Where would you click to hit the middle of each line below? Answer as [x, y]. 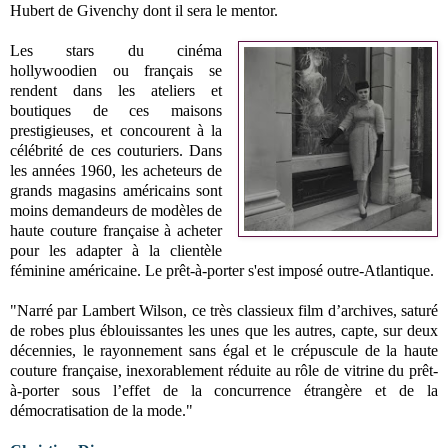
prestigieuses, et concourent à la [116, 130]
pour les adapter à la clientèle [116, 250]
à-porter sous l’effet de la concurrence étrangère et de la [224, 390]
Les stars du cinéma [116, 50]
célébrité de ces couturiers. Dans [116, 150]
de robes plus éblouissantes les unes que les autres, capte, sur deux [224, 330]
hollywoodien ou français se [116, 70]
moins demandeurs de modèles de [116, 210]
